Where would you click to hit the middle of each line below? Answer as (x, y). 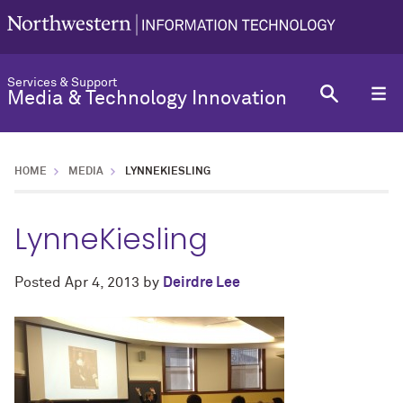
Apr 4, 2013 (102, 282)
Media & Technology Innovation (147, 99)
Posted (40, 282)
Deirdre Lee (201, 282)
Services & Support (62, 83)
